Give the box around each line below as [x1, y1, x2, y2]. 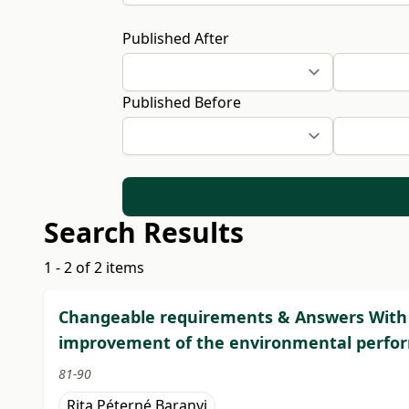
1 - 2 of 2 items [44, 257, 144, 278]
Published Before [122, 91, 242, 112]
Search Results [44, 214, 244, 252]
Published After [122, 27, 230, 48]
